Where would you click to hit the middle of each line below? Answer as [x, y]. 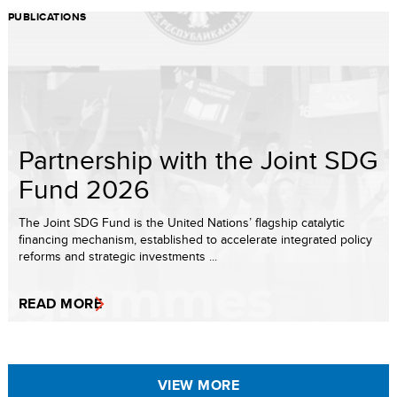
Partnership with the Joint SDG [198, 160]
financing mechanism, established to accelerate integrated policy [195, 239]
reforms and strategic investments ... [118, 256]
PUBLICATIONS [47, 17]
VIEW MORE [198, 385]
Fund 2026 [84, 189]
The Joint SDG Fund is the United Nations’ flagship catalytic [182, 222]
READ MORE [61, 304]
